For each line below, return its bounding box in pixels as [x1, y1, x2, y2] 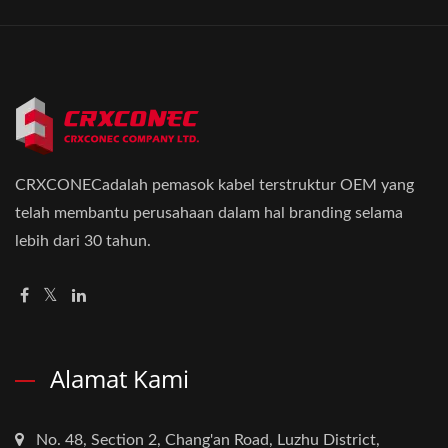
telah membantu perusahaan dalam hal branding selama [15, 205, 403, 221]
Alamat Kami [50, 362, 189, 395]
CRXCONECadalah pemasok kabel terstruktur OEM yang [15, 177, 414, 193]
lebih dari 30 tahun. [15, 233, 151, 249]
